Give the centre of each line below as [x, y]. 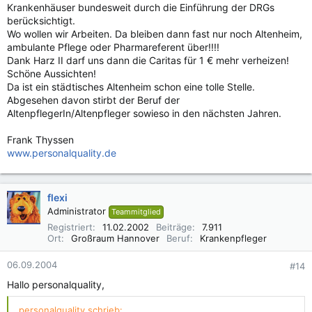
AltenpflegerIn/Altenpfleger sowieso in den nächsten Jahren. [144, 113]
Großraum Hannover [115, 238]
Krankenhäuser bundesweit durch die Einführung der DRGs [141, 7]
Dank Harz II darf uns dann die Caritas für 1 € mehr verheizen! [148, 60]
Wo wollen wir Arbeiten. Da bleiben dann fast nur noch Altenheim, [155, 34]
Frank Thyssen [40, 140]
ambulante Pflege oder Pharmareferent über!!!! [113, 47]
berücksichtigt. [41, 21]
